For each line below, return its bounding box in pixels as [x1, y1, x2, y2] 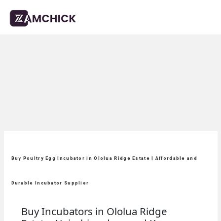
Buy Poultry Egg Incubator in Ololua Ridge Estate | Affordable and [11, 156, 197, 161]
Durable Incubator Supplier [11, 181, 89, 185]
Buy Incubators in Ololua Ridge [21, 204, 167, 218]
